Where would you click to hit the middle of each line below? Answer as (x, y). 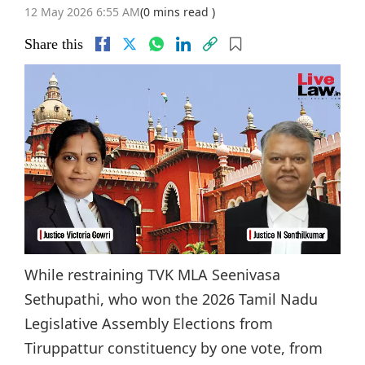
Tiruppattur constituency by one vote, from (174, 347)
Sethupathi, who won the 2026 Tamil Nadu (171, 299)
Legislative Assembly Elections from (149, 323)
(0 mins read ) (178, 12)
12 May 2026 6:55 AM (82, 12)
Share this (54, 44)
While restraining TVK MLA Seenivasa (152, 274)
